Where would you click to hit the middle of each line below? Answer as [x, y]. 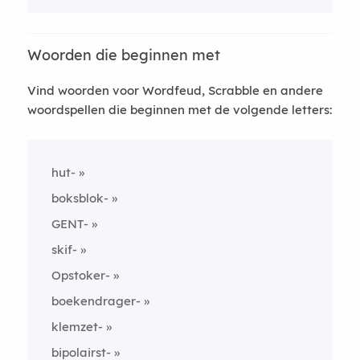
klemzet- [77, 326]
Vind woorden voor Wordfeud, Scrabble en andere [175, 90]
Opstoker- [80, 275]
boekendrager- [96, 301]
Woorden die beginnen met [123, 55]
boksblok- [80, 198]
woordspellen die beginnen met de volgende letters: [179, 109]
